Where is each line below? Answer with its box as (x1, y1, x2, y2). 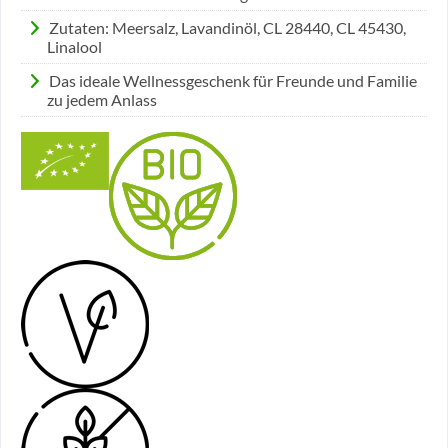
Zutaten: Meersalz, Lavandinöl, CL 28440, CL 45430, (48, 18, 406, 37)
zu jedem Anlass (46, 90, 157, 109)
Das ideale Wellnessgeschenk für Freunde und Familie (48, 71, 417, 90)
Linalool (46, 37, 102, 56)
